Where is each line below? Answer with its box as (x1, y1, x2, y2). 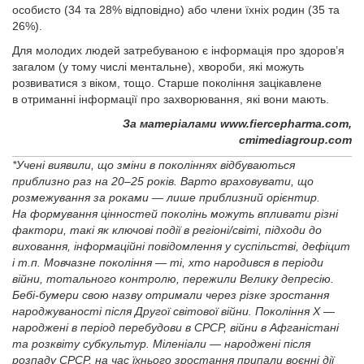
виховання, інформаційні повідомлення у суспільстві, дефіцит (12, 240, 350, 253)
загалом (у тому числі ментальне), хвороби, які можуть (12, 60, 304, 73)
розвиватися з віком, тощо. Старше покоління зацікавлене (12, 76, 322, 89)
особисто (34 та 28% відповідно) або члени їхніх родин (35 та (12, 3, 340, 16)
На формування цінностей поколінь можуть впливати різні (12, 207, 338, 220)
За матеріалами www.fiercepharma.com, (123, 117, 352, 130)
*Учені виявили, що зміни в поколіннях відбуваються (12, 158, 295, 171)
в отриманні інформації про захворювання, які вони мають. (12, 93, 329, 106)
